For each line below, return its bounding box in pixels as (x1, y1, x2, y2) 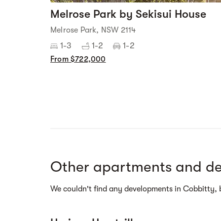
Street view (111, 155, 136, 160)
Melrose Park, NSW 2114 (50, 26, 136, 35)
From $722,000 (50, 55, 106, 64)
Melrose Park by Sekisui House (50, 7, 206, 21)
